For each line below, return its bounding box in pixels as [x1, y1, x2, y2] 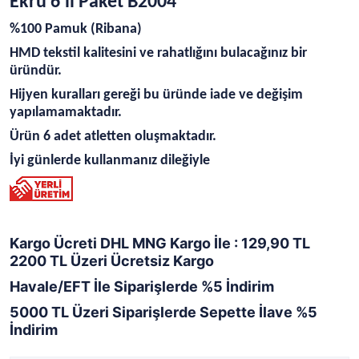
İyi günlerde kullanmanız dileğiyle [10, 153, 210, 168]
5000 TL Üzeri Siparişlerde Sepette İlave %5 [10, 304, 317, 321]
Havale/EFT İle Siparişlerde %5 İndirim [10, 278, 274, 295]
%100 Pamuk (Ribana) [10, 22, 142, 37]
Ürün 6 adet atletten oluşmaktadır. [10, 129, 216, 144]
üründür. [10, 63, 62, 79]
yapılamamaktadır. [10, 105, 122, 120]
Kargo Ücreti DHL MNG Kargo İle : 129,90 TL [10, 235, 313, 252]
